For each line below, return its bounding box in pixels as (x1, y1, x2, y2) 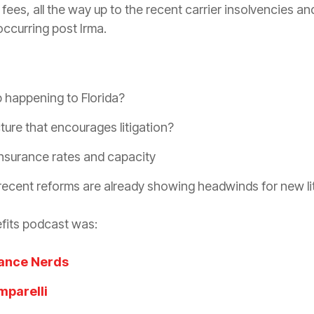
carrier (185, 1, 221, 17)
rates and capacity (49, 149, 156, 164)
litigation (120, 119, 168, 135)
